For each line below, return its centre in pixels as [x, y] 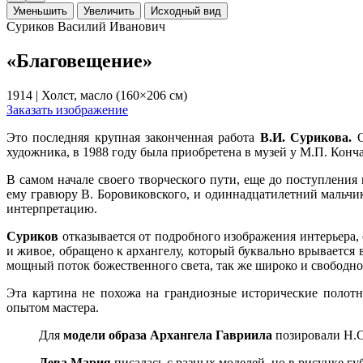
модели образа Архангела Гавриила [168, 335]
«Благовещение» [79, 60]
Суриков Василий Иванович [86, 26]
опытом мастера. [53, 307]
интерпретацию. [52, 208]
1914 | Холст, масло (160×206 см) [97, 95]
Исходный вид [186, 11]
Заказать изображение [67, 109]
